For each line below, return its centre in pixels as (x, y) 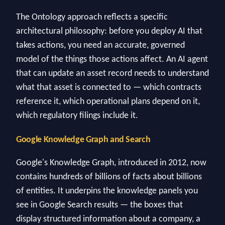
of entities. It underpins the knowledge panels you (107, 191)
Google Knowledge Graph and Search (83, 140)
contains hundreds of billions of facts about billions (109, 177)
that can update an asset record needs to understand (113, 73)
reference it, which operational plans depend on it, (108, 101)
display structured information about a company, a (108, 219)
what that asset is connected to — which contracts (109, 87)
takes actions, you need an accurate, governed (100, 45)
